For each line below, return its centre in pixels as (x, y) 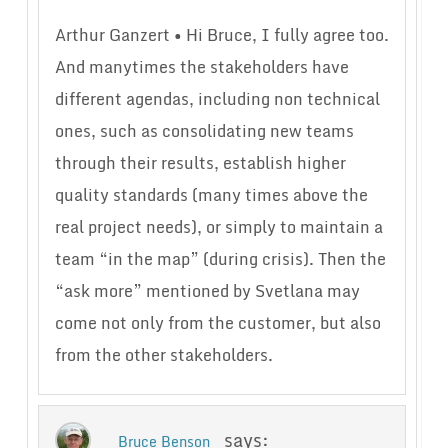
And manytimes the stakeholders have (201, 67)
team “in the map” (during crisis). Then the (220, 259)
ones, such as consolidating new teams (204, 131)
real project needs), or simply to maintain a (218, 227)
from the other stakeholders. (163, 355)
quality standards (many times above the (211, 195)
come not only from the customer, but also (217, 323)
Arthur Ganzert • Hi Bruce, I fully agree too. (221, 35)
